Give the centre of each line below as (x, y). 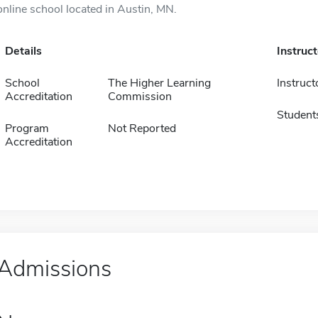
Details (23, 51)
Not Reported (142, 128)
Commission (139, 97)
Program (27, 128)
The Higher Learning (159, 83)
